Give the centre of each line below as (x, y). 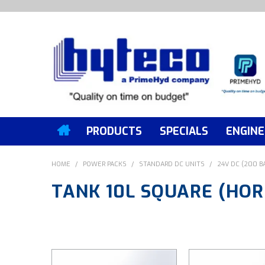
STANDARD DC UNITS (172, 164)
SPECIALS (184, 131)
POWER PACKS (105, 164)
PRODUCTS (114, 131)
